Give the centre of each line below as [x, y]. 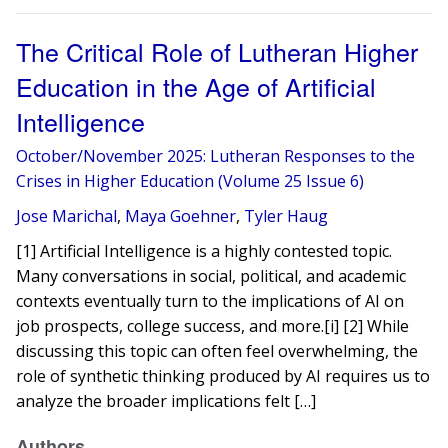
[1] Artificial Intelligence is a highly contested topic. [204, 251]
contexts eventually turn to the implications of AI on [210, 301]
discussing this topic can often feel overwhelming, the [217, 351]
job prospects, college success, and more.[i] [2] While [213, 326]
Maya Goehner [181, 216]
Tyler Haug [286, 216]
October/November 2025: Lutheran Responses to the [216, 156]
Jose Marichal [67, 216]
